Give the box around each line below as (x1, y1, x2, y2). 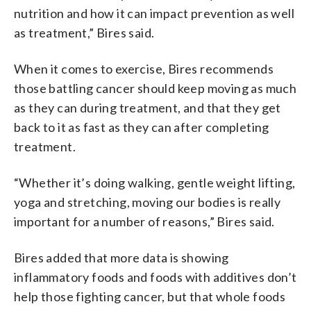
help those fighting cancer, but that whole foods (14, 288, 286, 304)
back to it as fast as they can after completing (14, 119, 269, 135)
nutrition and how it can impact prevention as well (14, 5, 294, 21)
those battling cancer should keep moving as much (14, 80, 297, 96)
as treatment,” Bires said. (14, 24, 155, 40)
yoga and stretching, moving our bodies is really (14, 194, 281, 210)
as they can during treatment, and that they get (14, 99, 281, 115)
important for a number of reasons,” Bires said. (14, 213, 275, 229)
